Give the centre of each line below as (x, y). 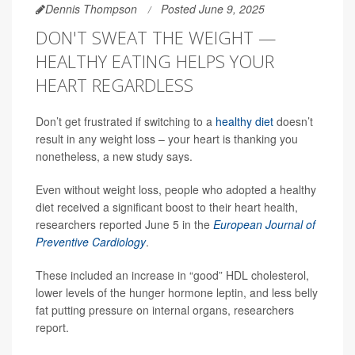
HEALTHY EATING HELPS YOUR (155, 61)
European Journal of (264, 224)
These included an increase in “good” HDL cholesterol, (172, 275)
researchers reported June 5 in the (124, 224)
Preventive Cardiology (91, 242)
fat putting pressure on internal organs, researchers (165, 310)
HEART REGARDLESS (115, 85)
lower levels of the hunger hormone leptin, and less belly (177, 292)
